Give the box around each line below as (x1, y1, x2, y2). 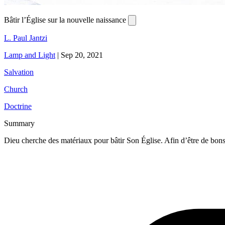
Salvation (4, 68, 34, 77)
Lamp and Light (4, 51, 55, 60)
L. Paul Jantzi (4, 34, 47, 43)
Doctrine (4, 102, 32, 111)
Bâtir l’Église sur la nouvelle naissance (4, 16, 128, 25)
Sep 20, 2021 (61, 51, 103, 60)
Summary (4, 119, 35, 128)
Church (4, 85, 28, 94)
